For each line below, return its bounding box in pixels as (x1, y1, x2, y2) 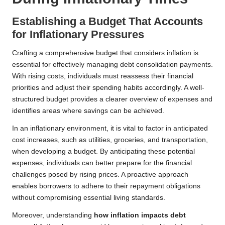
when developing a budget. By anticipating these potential (12, 148, 195, 156)
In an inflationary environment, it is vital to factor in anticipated (12, 125, 208, 133)
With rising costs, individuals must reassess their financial (12, 72, 193, 80)
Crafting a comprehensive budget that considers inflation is (12, 49, 198, 57)
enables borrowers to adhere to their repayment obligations (12, 182, 200, 190)
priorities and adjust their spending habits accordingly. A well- (12, 84, 204, 92)
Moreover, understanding (12, 211, 94, 219)
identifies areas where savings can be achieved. (12, 107, 164, 115)
